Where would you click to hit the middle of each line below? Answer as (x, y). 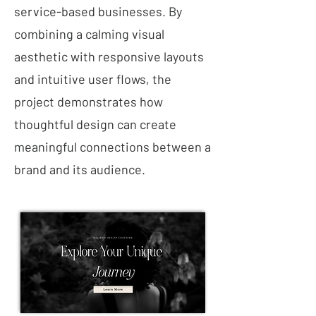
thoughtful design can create (95, 124)
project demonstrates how (89, 102)
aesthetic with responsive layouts (109, 56)
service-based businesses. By (98, 11)
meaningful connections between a (113, 147)
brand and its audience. (80, 169)
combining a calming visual (89, 34)
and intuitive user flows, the (93, 79)
